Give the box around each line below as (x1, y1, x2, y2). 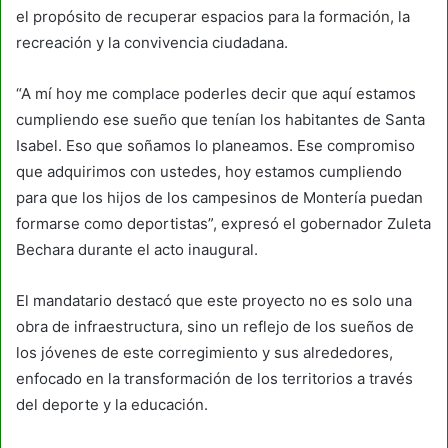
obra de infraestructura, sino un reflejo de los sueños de (16, 316, 414, 336)
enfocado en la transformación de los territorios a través (16, 368, 413, 388)
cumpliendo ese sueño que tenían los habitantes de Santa (16, 109, 425, 129)
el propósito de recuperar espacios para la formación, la (16, 6, 410, 26)
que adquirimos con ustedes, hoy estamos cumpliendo (16, 161, 402, 181)
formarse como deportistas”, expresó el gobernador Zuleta (16, 213, 431, 233)
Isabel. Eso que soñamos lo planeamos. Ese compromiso (16, 135, 415, 155)
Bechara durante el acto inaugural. (16, 239, 258, 259)
